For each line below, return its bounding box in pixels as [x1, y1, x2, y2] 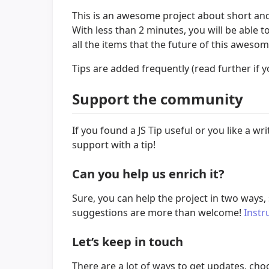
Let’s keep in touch [72, 233, 183, 250]
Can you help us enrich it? [72, 165, 225, 182]
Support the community [72, 89, 243, 109]
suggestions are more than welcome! [72, 205, 244, 219]
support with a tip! [72, 138, 156, 151]
